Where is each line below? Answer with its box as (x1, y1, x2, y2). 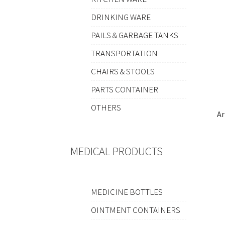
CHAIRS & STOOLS (90, 66, 155, 77)
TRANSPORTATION (90, 48, 158, 59)
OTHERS (90, 102, 121, 114)
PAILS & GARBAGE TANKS (90, 30, 178, 41)
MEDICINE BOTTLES (90, 186, 163, 198)
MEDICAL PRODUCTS (70, 144, 163, 159)
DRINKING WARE (90, 12, 151, 23)
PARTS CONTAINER (90, 84, 158, 95)
